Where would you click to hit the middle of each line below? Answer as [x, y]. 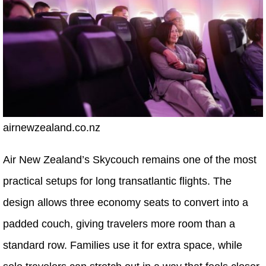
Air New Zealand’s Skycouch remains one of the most [130, 159]
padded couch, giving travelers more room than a [119, 224]
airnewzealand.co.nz [52, 127]
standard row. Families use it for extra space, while [123, 245]
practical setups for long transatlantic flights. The [117, 181]
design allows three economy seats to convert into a [126, 202]
